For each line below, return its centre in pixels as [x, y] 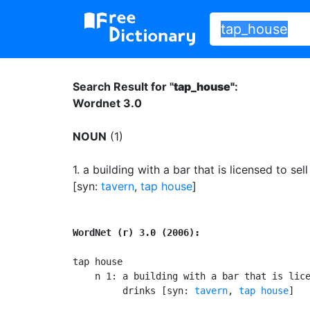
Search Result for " [123, 86]
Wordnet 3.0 [107, 103]
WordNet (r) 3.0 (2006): [136, 232]
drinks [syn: [134, 290]
